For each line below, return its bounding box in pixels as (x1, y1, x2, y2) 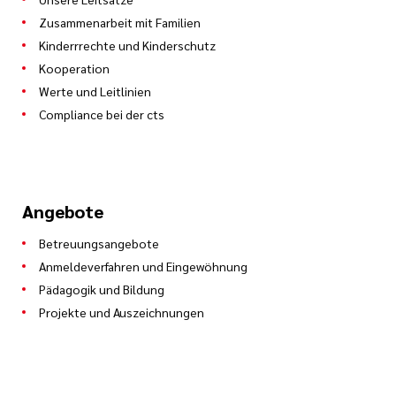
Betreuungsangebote (39, 235, 159, 252)
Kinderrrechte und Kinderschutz (39, 37, 216, 54)
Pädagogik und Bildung (39, 281, 164, 298)
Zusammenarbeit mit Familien (39, 14, 201, 31)
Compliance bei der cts (39, 106, 164, 123)
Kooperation (39, 60, 110, 77)
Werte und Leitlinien (39, 83, 151, 100)
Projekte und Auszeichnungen (39, 304, 204, 321)
